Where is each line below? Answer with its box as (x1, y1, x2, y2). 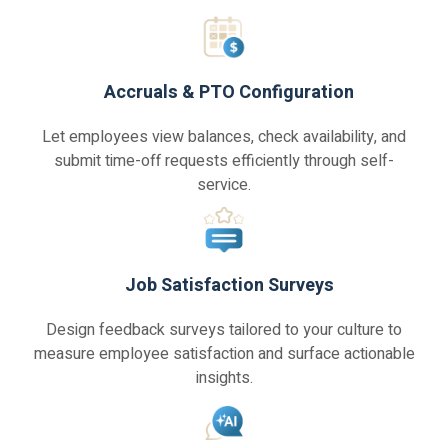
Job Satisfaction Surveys (124, 272, 334, 300)
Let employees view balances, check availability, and (42, 125, 406, 150)
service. (197, 173, 251, 198)
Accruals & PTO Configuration (104, 79, 354, 107)
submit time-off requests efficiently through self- (54, 149, 394, 174)
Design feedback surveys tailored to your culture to (46, 318, 402, 343)
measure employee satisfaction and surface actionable (33, 342, 415, 367)
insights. (195, 366, 253, 391)
